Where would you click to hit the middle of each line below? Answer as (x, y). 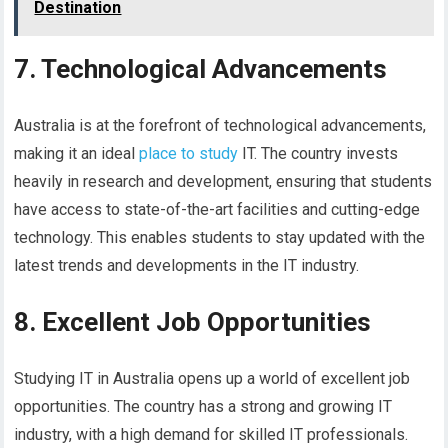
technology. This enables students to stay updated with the (220, 238)
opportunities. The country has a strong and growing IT (203, 407)
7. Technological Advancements (201, 69)
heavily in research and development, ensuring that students (223, 182)
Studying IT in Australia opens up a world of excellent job (212, 379)
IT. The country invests (318, 154)
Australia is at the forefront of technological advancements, (220, 126)
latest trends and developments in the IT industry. (187, 266)
